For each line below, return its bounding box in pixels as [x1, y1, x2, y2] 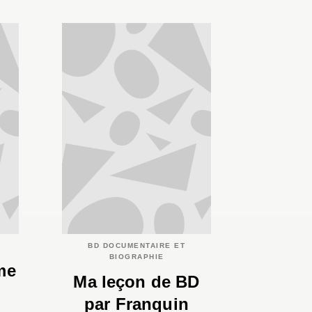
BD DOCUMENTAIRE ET [88, 241, 185, 249]
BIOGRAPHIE [109, 252, 164, 260]
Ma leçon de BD [73, 272, 200, 292]
